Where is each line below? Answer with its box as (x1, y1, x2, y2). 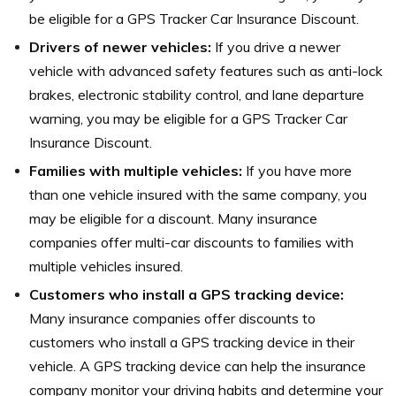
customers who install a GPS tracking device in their (29, 332, 354, 351)
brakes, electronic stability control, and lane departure (29, 85, 364, 103)
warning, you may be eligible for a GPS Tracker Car (29, 109, 347, 127)
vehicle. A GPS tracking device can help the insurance (29, 356, 366, 375)
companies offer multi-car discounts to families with (29, 232, 354, 251)
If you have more (242, 161, 352, 179)
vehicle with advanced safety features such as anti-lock (29, 61, 383, 80)
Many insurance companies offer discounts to (29, 308, 316, 327)
